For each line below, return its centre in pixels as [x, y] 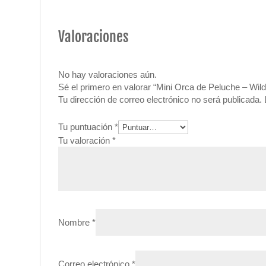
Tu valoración [85, 140]
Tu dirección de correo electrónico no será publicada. [160, 99]
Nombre [75, 222]
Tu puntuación [87, 127]
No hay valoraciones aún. [108, 75]
